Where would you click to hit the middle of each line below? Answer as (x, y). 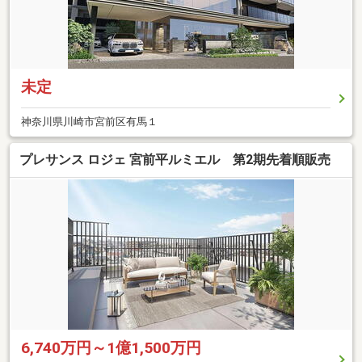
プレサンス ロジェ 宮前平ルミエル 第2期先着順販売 (175, 160)
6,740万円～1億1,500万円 (111, 348)
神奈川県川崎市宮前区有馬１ (89, 121)
